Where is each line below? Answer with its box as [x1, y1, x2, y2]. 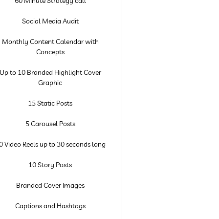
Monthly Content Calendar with [1, 37, 99, 46]
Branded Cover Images [16, 181, 85, 190]
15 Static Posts [28, 99, 73, 108]
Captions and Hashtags [15, 201, 86, 210]
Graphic [38, 78, 63, 87]
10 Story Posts [28, 160, 72, 169]
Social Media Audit [22, 17, 79, 25]
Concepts [36, 47, 65, 56]
